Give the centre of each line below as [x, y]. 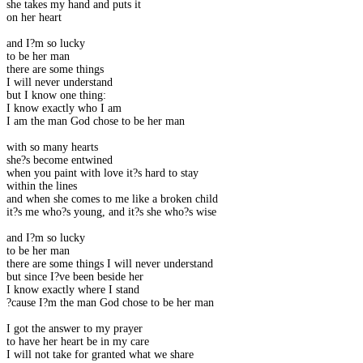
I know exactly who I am [64, 109]
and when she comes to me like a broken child [112, 199]
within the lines [42, 186]
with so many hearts [52, 147]
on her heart [34, 18]
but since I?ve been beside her [75, 277]
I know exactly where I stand [73, 290]
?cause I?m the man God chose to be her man [110, 303]
